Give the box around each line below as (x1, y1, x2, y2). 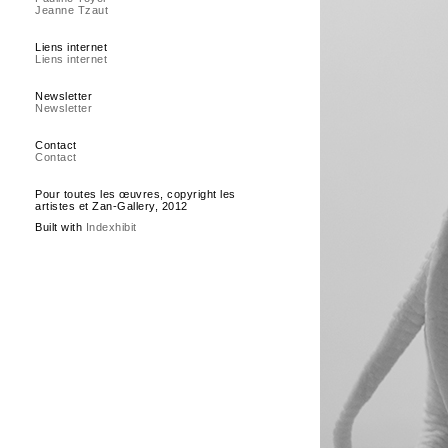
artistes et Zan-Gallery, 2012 (35, 200, 188, 212)
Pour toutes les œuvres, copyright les (35, 188, 236, 200)
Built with (35, 221, 86, 233)
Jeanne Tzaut (35, 4, 108, 16)
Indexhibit (85, 221, 137, 233)
